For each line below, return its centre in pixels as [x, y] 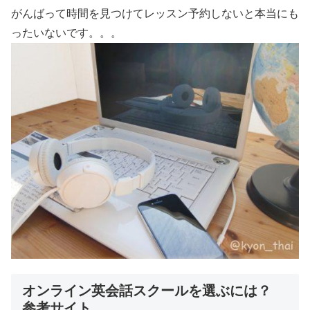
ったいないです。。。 [66, 33]
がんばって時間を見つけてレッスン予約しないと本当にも [155, 13]
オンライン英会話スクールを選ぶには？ [147, 291]
